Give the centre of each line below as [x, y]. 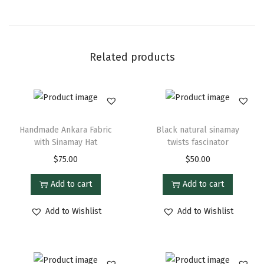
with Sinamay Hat [66, 142]
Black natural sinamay [198, 130]
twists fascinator [198, 142]
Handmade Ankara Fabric [66, 130]
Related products [132, 57]
